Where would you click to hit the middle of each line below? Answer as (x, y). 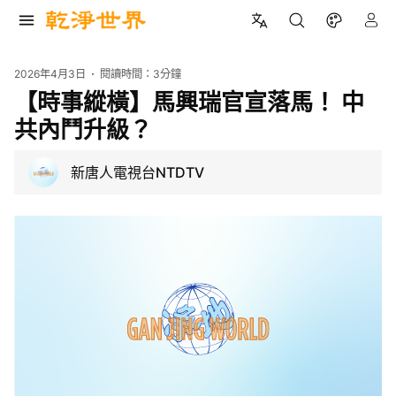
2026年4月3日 (50, 74)
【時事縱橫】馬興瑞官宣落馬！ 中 (189, 102)
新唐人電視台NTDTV (137, 172)
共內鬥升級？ (83, 129)
